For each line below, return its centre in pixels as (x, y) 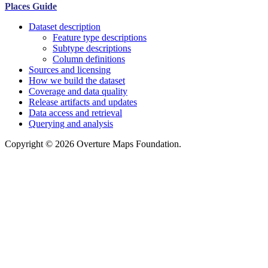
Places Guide (31, 7)
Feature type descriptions (100, 38)
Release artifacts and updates (83, 102)
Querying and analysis (71, 124)
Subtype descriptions (92, 48)
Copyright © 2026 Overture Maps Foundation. (93, 144)
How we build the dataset (77, 81)
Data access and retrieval (75, 113)
